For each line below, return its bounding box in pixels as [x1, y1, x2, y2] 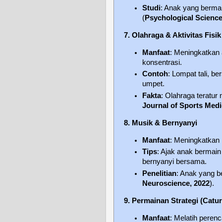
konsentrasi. [142, 58, 182, 66]
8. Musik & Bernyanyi [124, 118, 197, 127]
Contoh [142, 70, 168, 78]
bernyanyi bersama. [142, 158, 207, 166]
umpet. [142, 80, 165, 88]
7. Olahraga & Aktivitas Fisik [124, 31, 221, 39]
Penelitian [142, 169, 177, 177]
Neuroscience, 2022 [142, 179, 210, 187]
